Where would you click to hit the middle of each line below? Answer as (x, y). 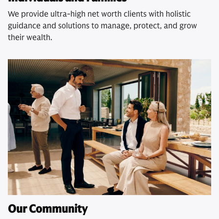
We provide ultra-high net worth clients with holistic (99, 14)
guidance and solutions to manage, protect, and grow (102, 26)
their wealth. (30, 38)
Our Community (48, 209)
